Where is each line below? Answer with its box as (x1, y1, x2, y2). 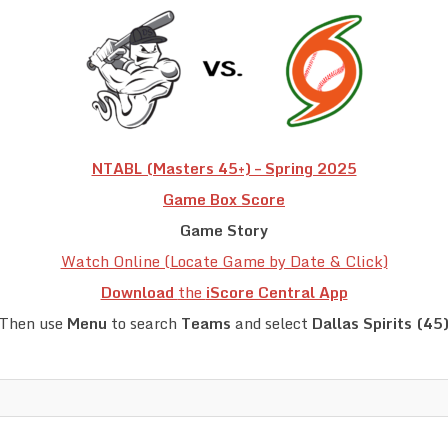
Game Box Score (163, 187, 285, 212)
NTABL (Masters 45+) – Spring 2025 (91, 156, 357, 181)
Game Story (180, 218, 268, 243)
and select (231, 311, 312, 336)
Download (100, 280, 178, 305)
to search (107, 311, 181, 336)
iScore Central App (205, 280, 348, 305)
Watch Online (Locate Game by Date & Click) (60, 249, 388, 274)
